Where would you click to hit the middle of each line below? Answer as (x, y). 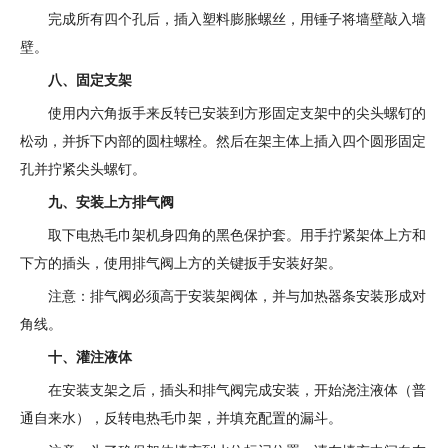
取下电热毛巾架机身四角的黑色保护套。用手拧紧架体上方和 (237, 235)
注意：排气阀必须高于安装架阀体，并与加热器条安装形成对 (237, 296)
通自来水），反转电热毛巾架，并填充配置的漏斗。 (181, 418)
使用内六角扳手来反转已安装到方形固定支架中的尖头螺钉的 (237, 113)
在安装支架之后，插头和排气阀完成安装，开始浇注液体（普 (237, 390)
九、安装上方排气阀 (111, 202)
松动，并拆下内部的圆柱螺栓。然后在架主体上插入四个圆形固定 (223, 141)
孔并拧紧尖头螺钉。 (83, 169)
